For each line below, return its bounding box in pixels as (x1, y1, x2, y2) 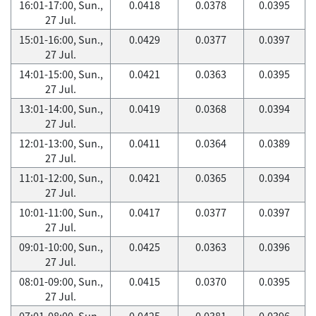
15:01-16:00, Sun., (18, 32, 103, 47)
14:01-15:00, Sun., (18, 66, 103, 82)
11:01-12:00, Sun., (18, 170, 103, 186)
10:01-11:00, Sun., (18, 205, 103, 220)
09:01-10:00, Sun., (18, 239, 103, 255)
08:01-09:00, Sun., (18, 274, 103, 289)
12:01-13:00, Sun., (18, 135, 103, 151)
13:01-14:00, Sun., (18, 101, 103, 116)
